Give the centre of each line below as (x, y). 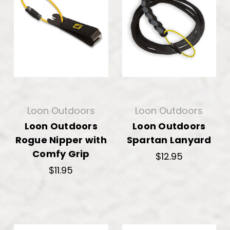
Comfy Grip (61, 154)
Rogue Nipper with (61, 140)
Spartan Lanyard (169, 140)
